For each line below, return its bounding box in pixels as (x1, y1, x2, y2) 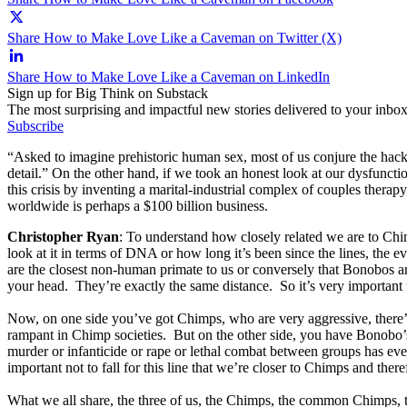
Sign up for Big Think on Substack (7, 84, 208, 101)
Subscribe (7, 117, 64, 134)
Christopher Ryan (7, 228, 119, 244)
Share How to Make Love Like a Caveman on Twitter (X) (7, 29, 342, 45)
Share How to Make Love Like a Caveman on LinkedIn (7, 68, 330, 84)
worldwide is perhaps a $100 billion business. (7, 197, 268, 213)
